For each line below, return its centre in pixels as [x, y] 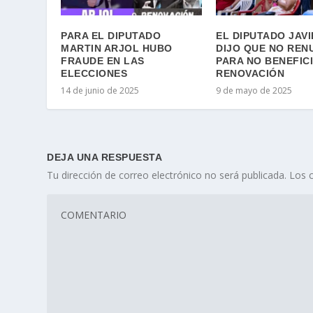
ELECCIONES [101, 74]
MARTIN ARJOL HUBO [117, 49]
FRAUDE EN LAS [103, 61]
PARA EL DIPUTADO [111, 36]
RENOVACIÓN [250, 74]
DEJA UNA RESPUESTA [105, 158]
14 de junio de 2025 [100, 91]
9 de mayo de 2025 [254, 91]
